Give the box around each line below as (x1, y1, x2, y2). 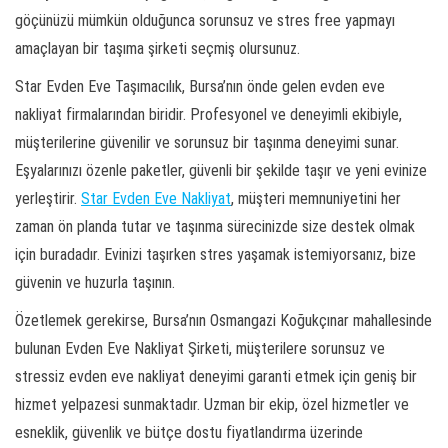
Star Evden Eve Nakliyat (81, 189, 231, 209)
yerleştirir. (15, 189, 81, 209)
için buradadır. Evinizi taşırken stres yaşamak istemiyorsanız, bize (15, 245, 416, 265)
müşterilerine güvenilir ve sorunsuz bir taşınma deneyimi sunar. (15, 133, 399, 153)
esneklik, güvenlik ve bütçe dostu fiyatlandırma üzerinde (15, 423, 363, 443)
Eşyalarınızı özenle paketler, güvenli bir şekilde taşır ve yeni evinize (15, 161, 427, 181)
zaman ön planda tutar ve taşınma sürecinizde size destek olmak (15, 217, 415, 237)
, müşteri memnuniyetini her (231, 189, 401, 209)
